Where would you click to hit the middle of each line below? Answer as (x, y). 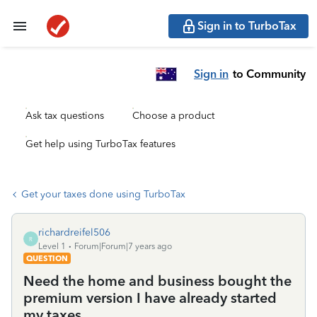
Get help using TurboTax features (100, 144)
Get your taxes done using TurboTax (103, 194)
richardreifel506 (74, 232)
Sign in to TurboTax (247, 26)
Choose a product (173, 116)
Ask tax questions (65, 116)
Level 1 (52, 246)
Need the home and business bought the (157, 281)
